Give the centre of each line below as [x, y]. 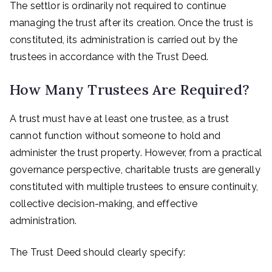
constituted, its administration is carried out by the [124, 40]
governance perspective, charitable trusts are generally [135, 170]
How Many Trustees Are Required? [130, 89]
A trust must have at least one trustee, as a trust [120, 119]
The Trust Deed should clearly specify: [98, 252]
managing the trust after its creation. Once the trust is [131, 23]
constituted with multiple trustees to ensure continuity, [134, 187]
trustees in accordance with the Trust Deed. [109, 57]
